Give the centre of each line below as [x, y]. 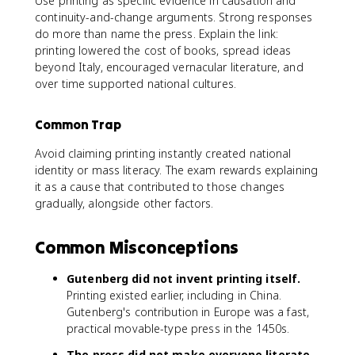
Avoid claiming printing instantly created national [163, 153]
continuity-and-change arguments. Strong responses [174, 17]
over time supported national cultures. [136, 84]
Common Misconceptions [137, 247]
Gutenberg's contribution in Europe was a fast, [188, 312]
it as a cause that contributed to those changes [160, 187]
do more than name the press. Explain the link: [157, 34]
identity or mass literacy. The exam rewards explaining [177, 170]
